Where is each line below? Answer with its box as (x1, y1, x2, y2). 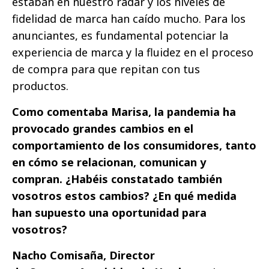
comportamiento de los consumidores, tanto (12, 138, 256, 153)
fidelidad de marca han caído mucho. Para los (12, 11, 246, 26)
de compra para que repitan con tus (12, 62, 200, 77)
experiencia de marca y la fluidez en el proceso (12, 45, 253, 60)
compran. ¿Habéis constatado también (12, 172, 222, 187)
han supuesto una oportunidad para (12, 205, 207, 220)
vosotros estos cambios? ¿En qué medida (12, 189, 237, 204)
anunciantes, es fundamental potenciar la (12, 28, 228, 43)
